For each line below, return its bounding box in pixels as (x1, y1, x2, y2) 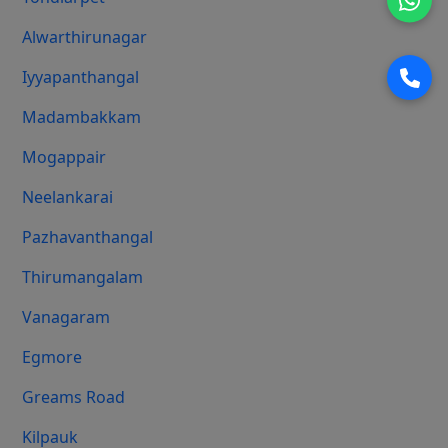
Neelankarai (22, 186, 114, 209)
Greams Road (22, 386, 126, 409)
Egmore (22, 346, 83, 369)
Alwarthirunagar (22, 26, 148, 49)
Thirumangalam (22, 266, 144, 289)
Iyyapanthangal (22, 66, 140, 89)
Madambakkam (22, 106, 142, 129)
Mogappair (22, 146, 107, 169)
